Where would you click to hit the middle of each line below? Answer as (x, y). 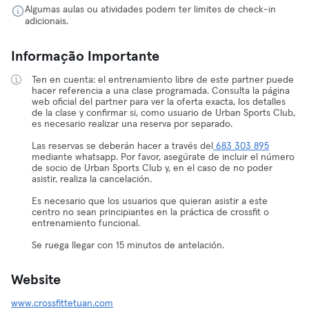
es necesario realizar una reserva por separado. (132, 124)
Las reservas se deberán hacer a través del (122, 146)
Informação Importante (85, 57)
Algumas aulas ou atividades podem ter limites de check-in (150, 10)
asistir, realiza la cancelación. (92, 179)
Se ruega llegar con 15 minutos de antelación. (128, 246)
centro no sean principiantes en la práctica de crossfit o (150, 212)
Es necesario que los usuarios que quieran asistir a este (150, 201)
